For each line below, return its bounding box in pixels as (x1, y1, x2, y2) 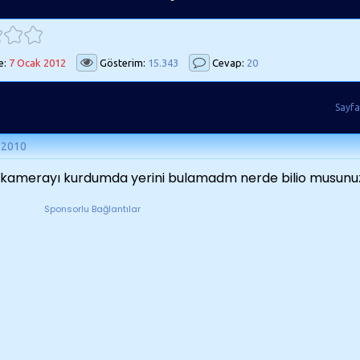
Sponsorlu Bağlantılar (44, 202, 141, 215)
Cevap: (210, 57, 247, 68)
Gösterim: (97, 57, 148, 68)
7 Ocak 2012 (9, 57, 66, 68)
